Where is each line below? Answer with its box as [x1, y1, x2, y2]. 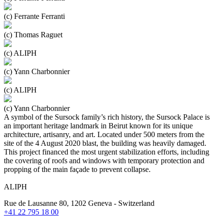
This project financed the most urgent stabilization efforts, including [4, 147, 209, 156]
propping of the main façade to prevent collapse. [4, 165, 151, 173]
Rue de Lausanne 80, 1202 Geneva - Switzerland [4, 199, 155, 207]
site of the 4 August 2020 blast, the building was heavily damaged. [4, 139, 206, 147]
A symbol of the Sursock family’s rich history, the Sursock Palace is [4, 112, 210, 121]
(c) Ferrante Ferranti [4, 12, 65, 20]
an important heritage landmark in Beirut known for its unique [4, 121, 193, 130]
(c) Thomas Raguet [4, 30, 62, 39]
